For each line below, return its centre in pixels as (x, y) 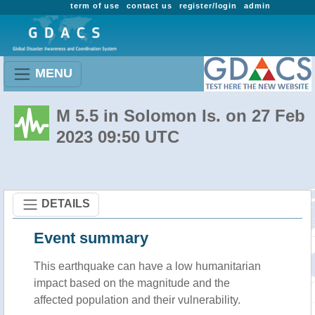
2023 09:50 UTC (118, 137)
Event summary (91, 238)
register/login (208, 6)
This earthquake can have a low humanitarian (147, 266)
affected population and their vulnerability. (137, 300)
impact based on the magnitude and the (132, 283)
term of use (95, 6)
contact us (149, 6)
